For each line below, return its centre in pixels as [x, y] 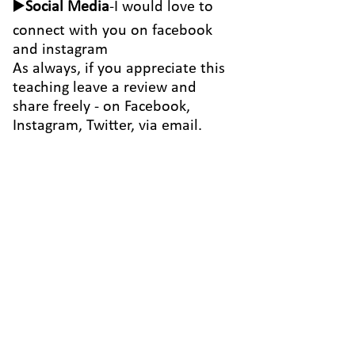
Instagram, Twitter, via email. [107, 126]
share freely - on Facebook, [101, 107]
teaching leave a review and [105, 88]
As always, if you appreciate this [119, 69]
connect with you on [82, 31]
